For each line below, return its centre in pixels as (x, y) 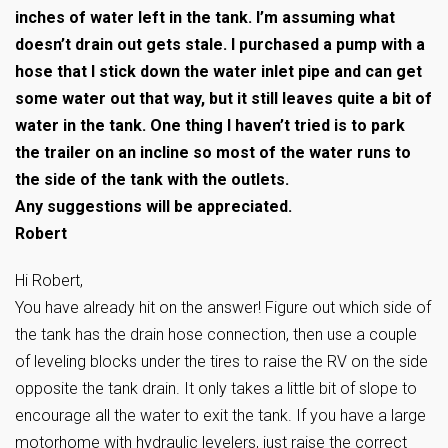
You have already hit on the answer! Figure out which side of (223, 308)
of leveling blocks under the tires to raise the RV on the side (221, 362)
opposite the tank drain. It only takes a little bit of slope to (216, 389)
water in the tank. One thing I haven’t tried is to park (210, 126)
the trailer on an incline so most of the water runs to (213, 153)
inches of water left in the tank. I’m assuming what (205, 18)
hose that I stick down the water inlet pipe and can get (218, 72)
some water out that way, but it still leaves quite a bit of (223, 99)
